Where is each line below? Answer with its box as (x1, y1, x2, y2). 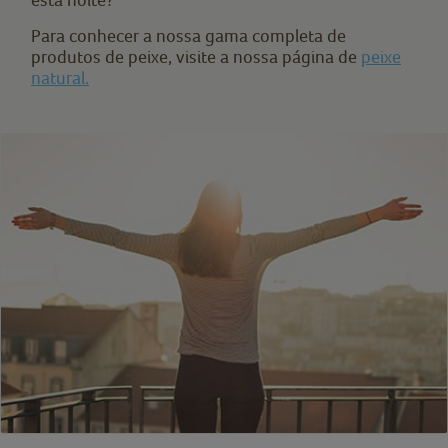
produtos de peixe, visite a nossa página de (31, 46, 361, 67)
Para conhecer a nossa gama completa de (31, 25, 346, 46)
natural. (31, 67, 89, 88)
